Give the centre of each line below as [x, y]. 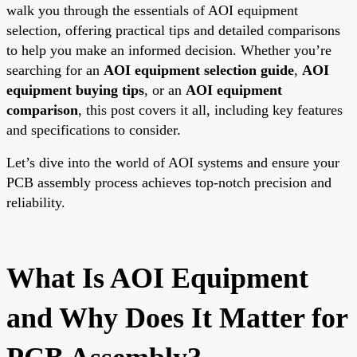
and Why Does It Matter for [177, 318]
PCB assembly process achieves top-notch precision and [169, 182]
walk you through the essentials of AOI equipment [152, 10]
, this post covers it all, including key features [210, 110]
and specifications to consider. [94, 129]
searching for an [55, 70]
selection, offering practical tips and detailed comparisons [173, 30]
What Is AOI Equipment [157, 278]
